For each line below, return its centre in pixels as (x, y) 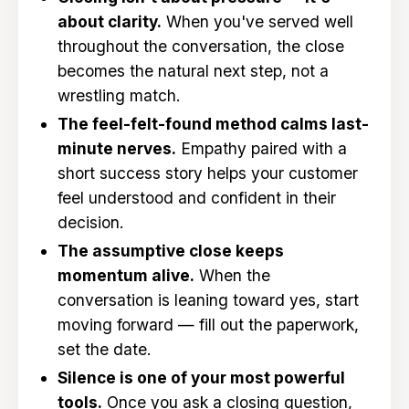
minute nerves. (116, 149)
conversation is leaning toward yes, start (208, 300)
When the (232, 276)
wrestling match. (119, 96)
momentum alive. (126, 276)
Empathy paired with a (261, 149)
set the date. (104, 350)
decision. (90, 223)
